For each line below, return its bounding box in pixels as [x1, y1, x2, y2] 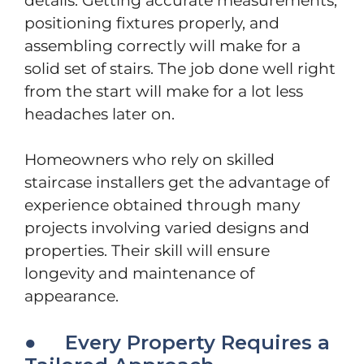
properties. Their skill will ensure [24, 241, 270, 261]
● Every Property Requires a [24, 330, 330, 354]
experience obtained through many [24, 196, 300, 215]
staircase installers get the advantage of [24, 173, 329, 193]
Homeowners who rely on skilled [24, 150, 275, 170]
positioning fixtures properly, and [24, 13, 279, 32]
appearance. [24, 287, 119, 306]
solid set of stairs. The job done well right [24, 58, 336, 78]
